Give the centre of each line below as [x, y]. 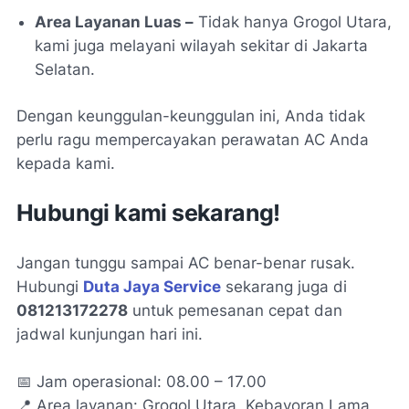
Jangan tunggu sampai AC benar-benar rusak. [186, 263]
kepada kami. [66, 164]
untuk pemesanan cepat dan [235, 311]
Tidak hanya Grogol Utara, [293, 22]
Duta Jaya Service [152, 287]
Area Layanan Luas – [114, 22]
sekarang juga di [284, 287]
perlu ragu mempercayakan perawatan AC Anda [193, 140]
